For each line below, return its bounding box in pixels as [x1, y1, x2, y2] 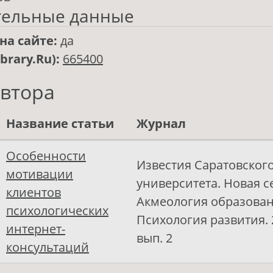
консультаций [6, 239, 89, 256]
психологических [6, 202, 108, 219]
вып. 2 [136, 230, 172, 247]
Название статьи [6, 115, 114, 132]
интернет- [6, 221, 65, 238]
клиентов [6, 184, 61, 201]
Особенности [6, 147, 86, 165]
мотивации [6, 166, 73, 183]
